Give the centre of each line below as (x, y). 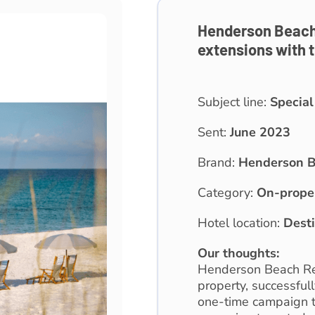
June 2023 (260, 133)
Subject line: (233, 102)
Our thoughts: (238, 253)
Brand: (218, 163)
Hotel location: (240, 223)
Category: (227, 193)
